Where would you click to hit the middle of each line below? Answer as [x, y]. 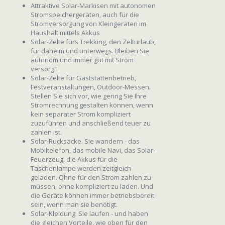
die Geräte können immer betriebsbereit [92, 195]
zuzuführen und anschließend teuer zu [91, 123]
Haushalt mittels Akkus [65, 32]
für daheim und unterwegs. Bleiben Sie [90, 50]
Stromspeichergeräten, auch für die [85, 14]
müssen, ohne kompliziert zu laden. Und [92, 186]
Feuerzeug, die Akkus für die [74, 159]
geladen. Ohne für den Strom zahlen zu [91, 177]
